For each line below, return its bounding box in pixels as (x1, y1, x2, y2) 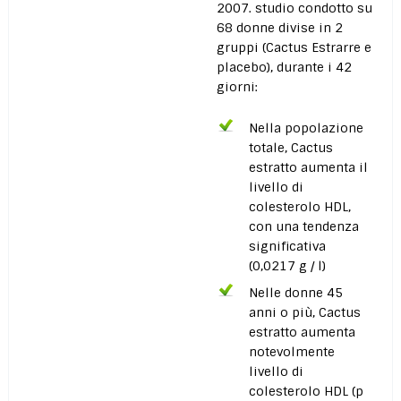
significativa (249, 238, 327, 255)
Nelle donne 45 (249, 285, 344, 302)
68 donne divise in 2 (216, 20, 343, 37)
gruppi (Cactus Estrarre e (216, 39, 371, 56)
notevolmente (249, 344, 336, 361)
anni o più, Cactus (249, 304, 362, 321)
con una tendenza (249, 218, 360, 235)
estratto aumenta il (249, 159, 369, 176)
